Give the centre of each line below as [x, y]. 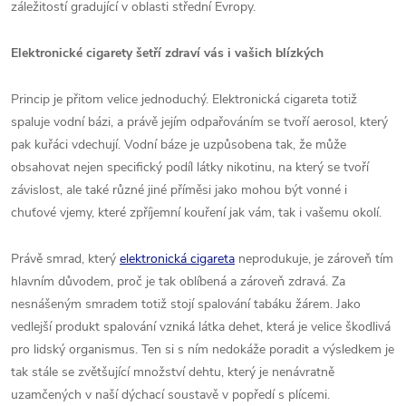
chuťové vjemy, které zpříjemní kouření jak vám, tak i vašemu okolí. [196, 213]
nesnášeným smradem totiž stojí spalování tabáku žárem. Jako [186, 304]
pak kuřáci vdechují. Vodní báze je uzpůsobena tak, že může [179, 145]
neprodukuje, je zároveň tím [314, 259]
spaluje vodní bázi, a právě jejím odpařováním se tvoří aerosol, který [199, 122]
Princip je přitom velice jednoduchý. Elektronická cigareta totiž [184, 99]
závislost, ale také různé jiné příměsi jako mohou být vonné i [179, 190]
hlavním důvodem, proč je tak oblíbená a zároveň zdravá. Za [178, 281]
